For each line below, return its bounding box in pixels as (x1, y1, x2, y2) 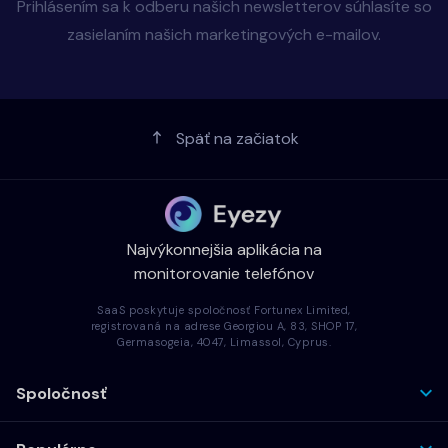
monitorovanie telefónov (134, 263, 314, 285)
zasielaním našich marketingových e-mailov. (67, 23, 381, 45)
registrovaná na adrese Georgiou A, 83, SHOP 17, (90, 319, 358, 334)
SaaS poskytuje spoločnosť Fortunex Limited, (97, 303, 351, 318)
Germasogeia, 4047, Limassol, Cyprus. (117, 335, 331, 350)
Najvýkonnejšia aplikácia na (126, 239, 322, 261)
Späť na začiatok (175, 127, 299, 149)
